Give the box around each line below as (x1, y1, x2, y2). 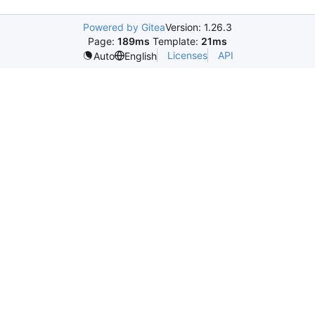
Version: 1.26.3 (165, 21, 232, 33)
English (124, 49, 157, 62)
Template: (150, 35, 201, 47)
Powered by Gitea (83, 21, 165, 33)
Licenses (167, 49, 207, 61)
